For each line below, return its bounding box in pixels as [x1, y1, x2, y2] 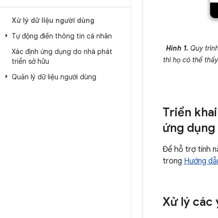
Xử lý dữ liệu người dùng [12, 16, 94, 25]
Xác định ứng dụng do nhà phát [12, 47, 112, 56]
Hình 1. [166, 44, 188, 53]
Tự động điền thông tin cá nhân [12, 32, 112, 40]
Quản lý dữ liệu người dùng [12, 73, 96, 81]
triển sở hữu [12, 57, 49, 66]
